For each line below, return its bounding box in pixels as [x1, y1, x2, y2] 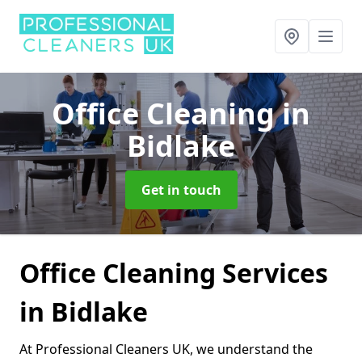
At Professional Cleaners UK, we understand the [19, 340, 313, 358]
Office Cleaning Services [19, 255, 328, 290]
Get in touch [141, 181, 221, 199]
